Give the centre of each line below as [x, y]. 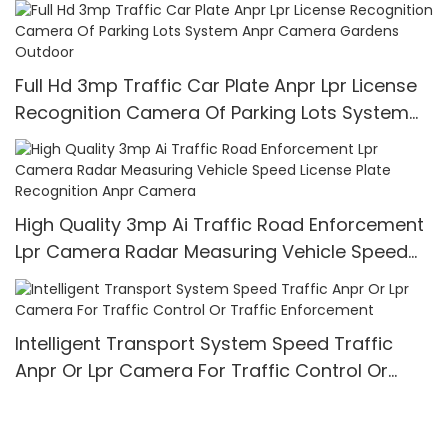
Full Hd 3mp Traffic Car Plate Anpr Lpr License [216, 85]
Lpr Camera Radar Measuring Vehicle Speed [211, 252]
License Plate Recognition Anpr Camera [190, 279]
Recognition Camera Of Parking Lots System [212, 112]
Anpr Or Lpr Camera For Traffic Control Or [201, 370]
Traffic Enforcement [104, 397]
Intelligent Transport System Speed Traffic [204, 343]
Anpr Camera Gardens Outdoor [157, 139]
